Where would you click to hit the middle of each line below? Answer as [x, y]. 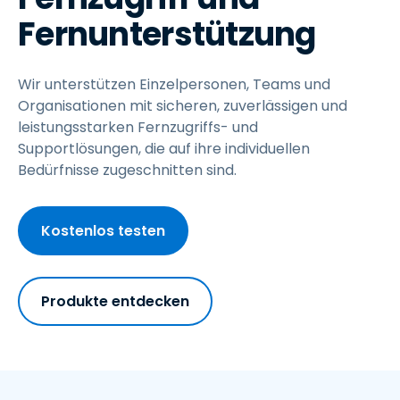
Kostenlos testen [103, 231]
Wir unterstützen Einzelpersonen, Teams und [174, 84]
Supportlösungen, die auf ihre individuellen [164, 149]
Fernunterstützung [167, 34]
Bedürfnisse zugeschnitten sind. [127, 170]
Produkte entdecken [115, 301]
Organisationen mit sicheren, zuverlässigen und [183, 106]
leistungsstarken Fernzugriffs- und [138, 127]
